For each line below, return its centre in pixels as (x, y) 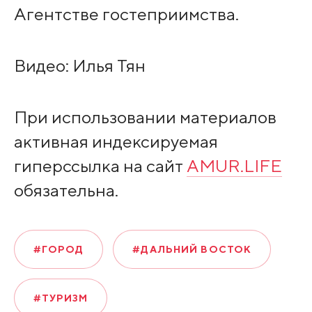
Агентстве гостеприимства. (126, 14)
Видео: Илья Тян (79, 66)
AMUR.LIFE (234, 166)
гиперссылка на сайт (100, 166)
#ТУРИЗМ (61, 298)
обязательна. (66, 190)
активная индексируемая (116, 142)
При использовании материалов (145, 117)
